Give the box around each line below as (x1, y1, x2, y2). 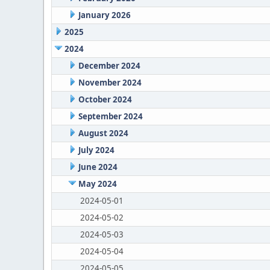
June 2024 (78, 162, 118, 172)
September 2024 (78, 111, 143, 122)
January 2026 (78, 10, 131, 20)
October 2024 (78, 94, 132, 105)
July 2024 (78, 145, 115, 155)
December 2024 (78, 60, 140, 71)
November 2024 (78, 77, 142, 88)
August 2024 (78, 128, 128, 139)
